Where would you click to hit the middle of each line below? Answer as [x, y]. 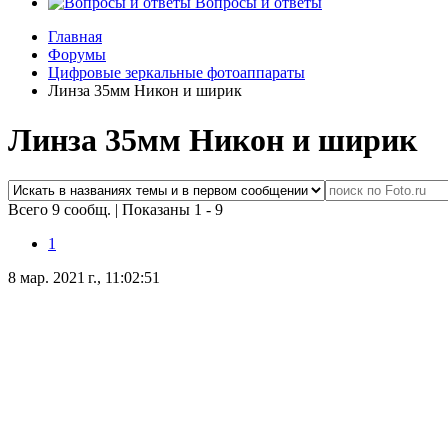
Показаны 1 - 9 [172, 210]
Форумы [77, 55]
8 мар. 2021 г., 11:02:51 [84, 278]
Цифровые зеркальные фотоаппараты [176, 73]
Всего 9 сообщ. [61, 210]
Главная [75, 37]
